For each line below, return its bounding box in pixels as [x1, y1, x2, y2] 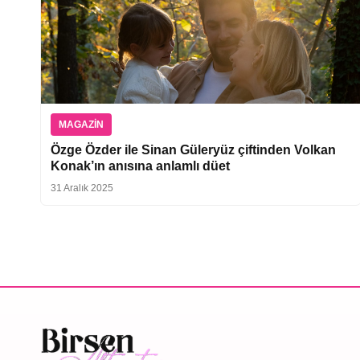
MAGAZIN [59, 118, 104, 130]
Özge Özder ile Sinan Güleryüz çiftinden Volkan [51, 142, 336, 157]
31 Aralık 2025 [51, 182, 113, 194]
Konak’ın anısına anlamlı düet [51, 158, 230, 173]
